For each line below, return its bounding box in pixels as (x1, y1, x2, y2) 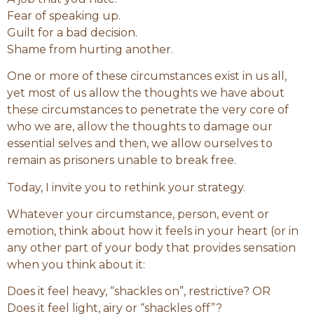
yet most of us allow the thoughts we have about (7, 86, 285, 100)
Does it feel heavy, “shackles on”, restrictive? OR (7, 285, 271, 299)
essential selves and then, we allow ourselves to (7, 137, 273, 151)
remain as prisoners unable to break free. (7, 153, 236, 168)
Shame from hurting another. (7, 42, 173, 56)
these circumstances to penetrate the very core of (7, 103, 289, 117)
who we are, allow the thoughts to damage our (7, 120, 273, 134)
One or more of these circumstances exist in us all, (7, 69, 287, 83)
